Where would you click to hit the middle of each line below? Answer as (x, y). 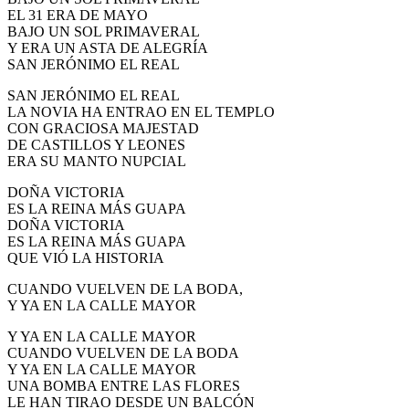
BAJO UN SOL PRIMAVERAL (104, 32)
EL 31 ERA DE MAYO (78, 16)
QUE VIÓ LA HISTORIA (86, 258)
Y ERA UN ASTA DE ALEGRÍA (108, 48)
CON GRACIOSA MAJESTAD (103, 129)
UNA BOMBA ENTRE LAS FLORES (124, 386)
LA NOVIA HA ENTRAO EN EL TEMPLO (141, 112)
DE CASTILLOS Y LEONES (96, 145)
